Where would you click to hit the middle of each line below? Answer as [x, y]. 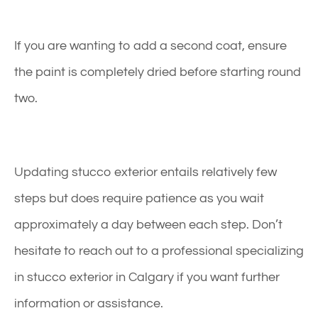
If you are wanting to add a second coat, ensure [150, 45]
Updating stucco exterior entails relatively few [146, 172]
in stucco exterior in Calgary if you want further [147, 277]
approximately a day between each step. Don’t [148, 224]
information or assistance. [89, 303]
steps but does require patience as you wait [139, 198]
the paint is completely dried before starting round [158, 72]
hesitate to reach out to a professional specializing [159, 251]
